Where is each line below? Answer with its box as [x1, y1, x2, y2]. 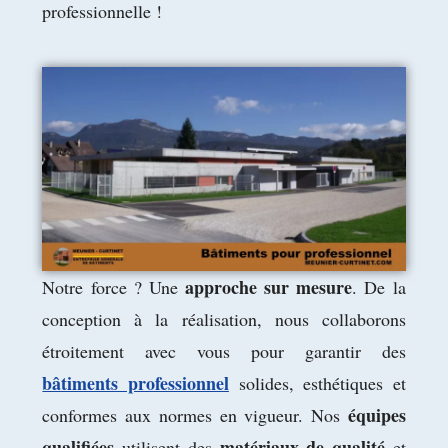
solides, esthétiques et [228, 371, 406, 396]
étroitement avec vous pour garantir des [42, 339, 406, 364]
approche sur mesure [185, 274, 353, 301]
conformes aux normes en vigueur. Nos [42, 403, 348, 428]
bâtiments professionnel [42, 370, 229, 397]
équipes [347, 402, 406, 429]
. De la [352, 275, 406, 300]
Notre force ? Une [42, 275, 185, 300]
